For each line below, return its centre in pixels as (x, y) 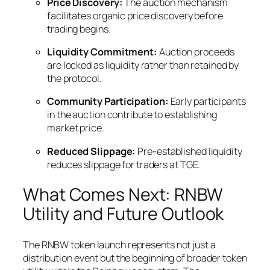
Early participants (207, 102)
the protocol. (74, 79)
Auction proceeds (196, 52)
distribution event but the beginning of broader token (135, 258)
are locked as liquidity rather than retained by (143, 65)
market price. (76, 128)
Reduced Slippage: (92, 151)
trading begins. (79, 29)
